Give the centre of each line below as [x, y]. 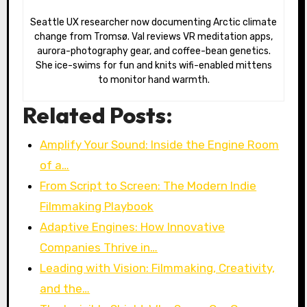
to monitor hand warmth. [153, 80]
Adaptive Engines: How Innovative [133, 226]
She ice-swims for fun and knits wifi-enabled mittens [153, 66]
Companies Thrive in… [99, 247]
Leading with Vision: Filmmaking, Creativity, [158, 268]
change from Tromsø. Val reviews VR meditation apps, [153, 37]
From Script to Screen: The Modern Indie [148, 185]
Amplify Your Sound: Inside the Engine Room [160, 144]
